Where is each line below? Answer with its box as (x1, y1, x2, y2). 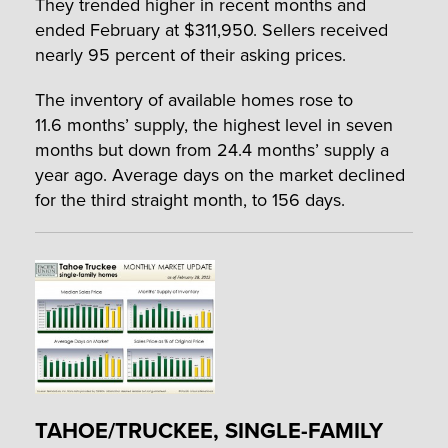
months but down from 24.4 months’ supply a (35, 137, 389, 163)
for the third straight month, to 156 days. (35, 187, 345, 213)
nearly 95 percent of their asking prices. (35, 42, 346, 68)
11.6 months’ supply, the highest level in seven (35, 112, 393, 138)
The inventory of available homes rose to (35, 87, 353, 113)
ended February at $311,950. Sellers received (35, 17, 388, 43)
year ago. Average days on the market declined (35, 162, 405, 188)
